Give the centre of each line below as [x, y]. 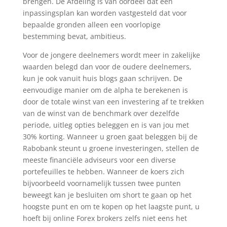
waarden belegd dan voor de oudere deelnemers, [107, 67]
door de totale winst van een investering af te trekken [113, 102]
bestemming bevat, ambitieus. [74, 36]
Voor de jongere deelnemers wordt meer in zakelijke [111, 55]
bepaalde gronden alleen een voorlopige [91, 25]
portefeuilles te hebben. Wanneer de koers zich [103, 172]
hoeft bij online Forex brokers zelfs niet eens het [105, 218]
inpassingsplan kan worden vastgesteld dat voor [105, 13]
